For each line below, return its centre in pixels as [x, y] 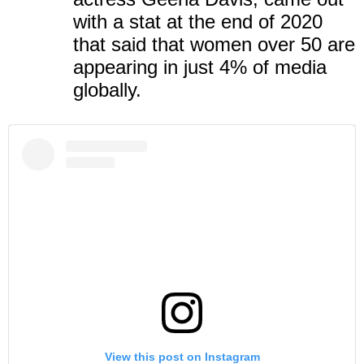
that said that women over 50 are [214, 45]
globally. [107, 90]
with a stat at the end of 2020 [198, 22]
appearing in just [146, 67]
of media [287, 67]
